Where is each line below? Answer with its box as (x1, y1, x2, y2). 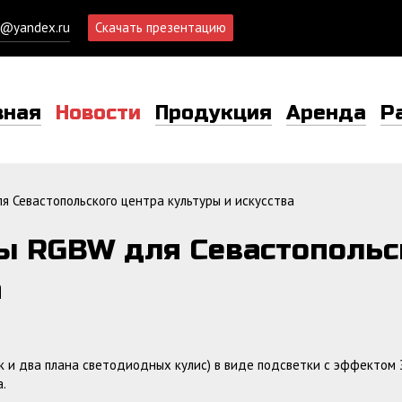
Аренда (286, 101, 366, 125)
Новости (56, 101, 141, 125)
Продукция (155, 101, 272, 125)
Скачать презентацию (95, 19, 226, 36)
